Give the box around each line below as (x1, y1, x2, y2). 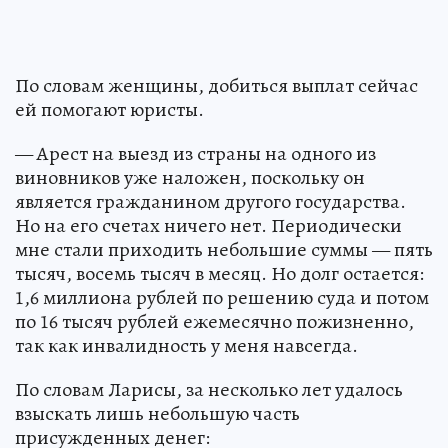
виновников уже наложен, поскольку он (15, 164, 365, 192)
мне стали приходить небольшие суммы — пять (15, 236, 433, 264)
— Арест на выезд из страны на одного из (15, 140, 376, 168)
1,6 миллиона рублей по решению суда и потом (15, 284, 429, 312)
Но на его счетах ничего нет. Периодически (15, 212, 402, 240)
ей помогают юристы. (15, 96, 204, 124)
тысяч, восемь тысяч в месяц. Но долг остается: (15, 260, 424, 288)
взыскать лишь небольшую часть (15, 400, 300, 428)
